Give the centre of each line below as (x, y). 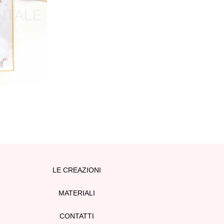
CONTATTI (77, 216)
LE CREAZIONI (77, 170)
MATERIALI (77, 193)
